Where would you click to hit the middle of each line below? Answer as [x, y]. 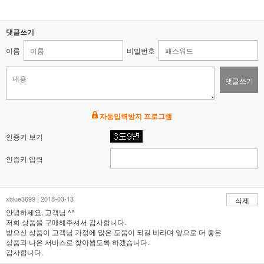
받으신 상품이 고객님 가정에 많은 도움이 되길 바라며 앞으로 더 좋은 [114, 232]
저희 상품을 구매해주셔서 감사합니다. [66, 222]
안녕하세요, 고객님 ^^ [40, 212]
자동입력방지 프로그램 [135, 116]
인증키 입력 [24, 159]
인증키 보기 [24, 136]
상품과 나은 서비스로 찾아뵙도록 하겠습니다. [77, 242]
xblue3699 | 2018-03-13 [40, 199]
